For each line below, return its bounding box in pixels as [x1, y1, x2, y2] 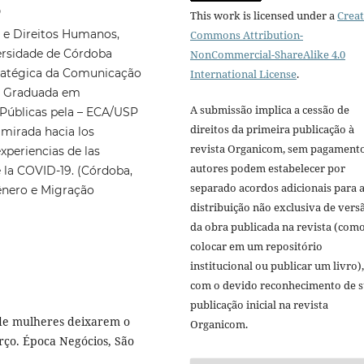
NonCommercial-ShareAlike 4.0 [190, 46, 345, 62]
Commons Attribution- [190, 27, 303, 42]
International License [190, 66, 297, 81]
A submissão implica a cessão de [190, 102, 349, 117]
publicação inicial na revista [190, 297, 328, 312]
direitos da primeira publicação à [190, 121, 354, 136]
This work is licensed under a [190, 7, 337, 23]
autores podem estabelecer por [190, 160, 345, 175]
